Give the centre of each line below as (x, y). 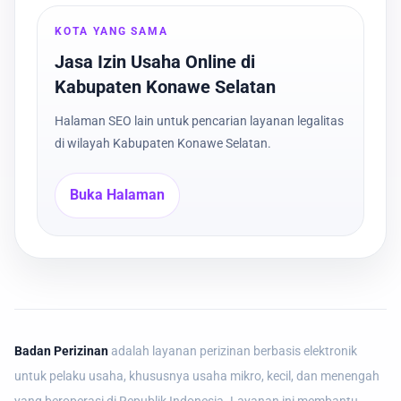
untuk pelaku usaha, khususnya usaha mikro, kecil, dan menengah (197, 376)
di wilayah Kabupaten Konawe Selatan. (163, 143)
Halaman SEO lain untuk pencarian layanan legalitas (200, 120)
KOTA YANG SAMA (112, 31)
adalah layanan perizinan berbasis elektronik (233, 351)
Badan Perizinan (61, 351)
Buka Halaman (118, 195)
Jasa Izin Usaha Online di (155, 61)
